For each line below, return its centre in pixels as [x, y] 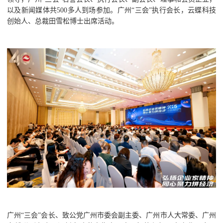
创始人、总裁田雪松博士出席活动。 [63, 21]
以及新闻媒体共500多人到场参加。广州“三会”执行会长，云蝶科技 [111, 10]
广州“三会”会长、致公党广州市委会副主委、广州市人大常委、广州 [111, 215]
